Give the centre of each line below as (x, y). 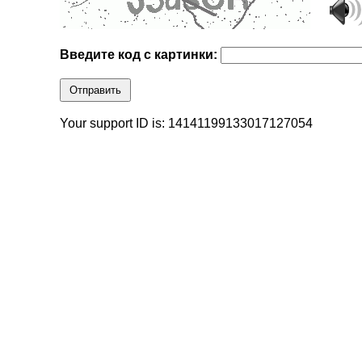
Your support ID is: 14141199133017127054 (187, 124)
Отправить (96, 90)
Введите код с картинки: (141, 55)
